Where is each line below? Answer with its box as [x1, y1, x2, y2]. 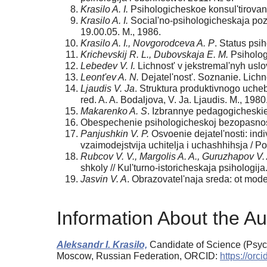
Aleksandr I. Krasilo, [57, 240, 147, 250]
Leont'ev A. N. [80, 72, 139, 82]
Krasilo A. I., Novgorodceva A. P [80, 38, 215, 48]
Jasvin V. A [80, 173, 127, 184]
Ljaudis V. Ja [80, 83, 135, 94]
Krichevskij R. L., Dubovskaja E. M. [80, 49, 228, 60]
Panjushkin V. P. [80, 128, 149, 139]
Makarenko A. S [80, 105, 147, 116]
